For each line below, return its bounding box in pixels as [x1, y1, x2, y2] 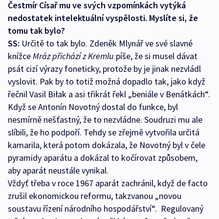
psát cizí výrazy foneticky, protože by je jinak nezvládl [8, 63, 201, 75]
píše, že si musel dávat [116, 50, 197, 62]
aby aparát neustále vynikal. [8, 165, 109, 176]
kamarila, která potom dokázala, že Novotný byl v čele [8, 139, 205, 151]
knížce [8, 50, 33, 62]
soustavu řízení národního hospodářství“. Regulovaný [8, 203, 203, 215]
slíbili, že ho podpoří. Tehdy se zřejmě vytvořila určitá [8, 127, 199, 138]
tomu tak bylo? [8, 25, 65, 37]
